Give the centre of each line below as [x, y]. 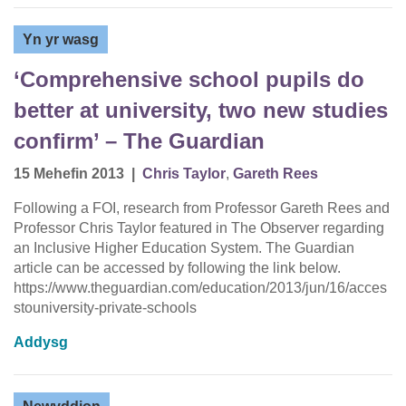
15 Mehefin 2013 [69, 174]
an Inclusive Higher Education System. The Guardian [184, 248]
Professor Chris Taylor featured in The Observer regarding [199, 228]
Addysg [41, 343]
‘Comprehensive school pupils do [189, 80]
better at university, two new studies [201, 111]
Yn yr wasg [61, 40]
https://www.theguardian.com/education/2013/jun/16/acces [200, 288]
